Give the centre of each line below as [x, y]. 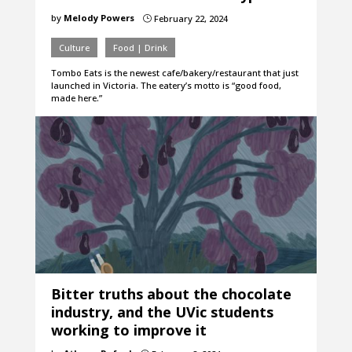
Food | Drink [140, 48]
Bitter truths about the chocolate [171, 294]
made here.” [76, 98]
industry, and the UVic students [162, 312]
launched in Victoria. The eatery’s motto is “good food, [166, 86]
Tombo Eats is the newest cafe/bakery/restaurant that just [174, 73]
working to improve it [128, 330]
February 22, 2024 [189, 19]
